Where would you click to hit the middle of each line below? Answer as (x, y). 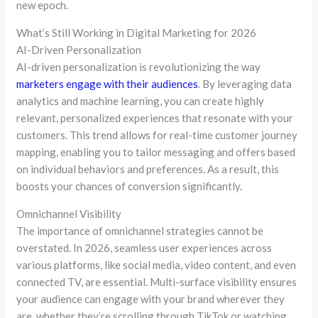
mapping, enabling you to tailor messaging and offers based (156, 152)
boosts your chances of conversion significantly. (130, 186)
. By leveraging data (245, 84)
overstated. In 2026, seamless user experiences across (144, 248)
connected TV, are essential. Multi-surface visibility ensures (157, 282)
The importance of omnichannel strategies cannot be (140, 231)
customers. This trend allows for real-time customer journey (157, 135)
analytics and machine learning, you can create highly (141, 101)
